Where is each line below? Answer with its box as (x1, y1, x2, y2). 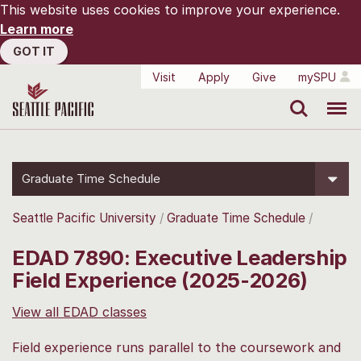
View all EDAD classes (12, 303, 147, 320)
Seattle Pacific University (12, 210, 156, 226)
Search (281, 92, 309, 102)
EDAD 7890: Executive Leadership (12, 244, 348, 270)
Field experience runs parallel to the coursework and (12, 338, 341, 355)
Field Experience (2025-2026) (12, 267, 309, 293)
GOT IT (13, 44, 55, 58)
